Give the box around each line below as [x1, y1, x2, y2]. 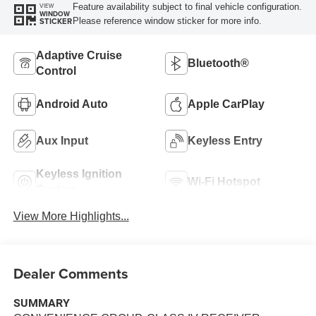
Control [35, 64, 76, 77]
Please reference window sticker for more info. [72, 15, 262, 26]
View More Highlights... [13, 209, 129, 222]
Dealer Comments [13, 263, 128, 284]
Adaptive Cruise [35, 49, 122, 61]
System [35, 183, 76, 195]
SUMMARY [13, 296, 70, 310]
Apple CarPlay [188, 97, 265, 110]
